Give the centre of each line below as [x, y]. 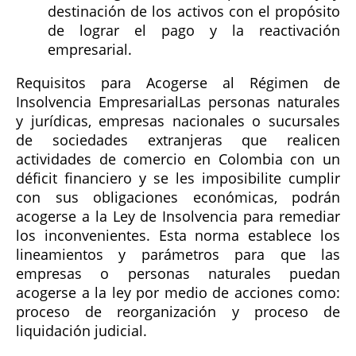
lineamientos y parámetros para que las [178, 254]
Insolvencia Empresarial [97, 101]
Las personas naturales [259, 101]
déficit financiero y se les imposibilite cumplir [178, 178]
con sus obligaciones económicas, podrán [178, 197]
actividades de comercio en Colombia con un [178, 159]
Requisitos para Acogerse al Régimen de [178, 82]
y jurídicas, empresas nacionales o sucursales [178, 120]
